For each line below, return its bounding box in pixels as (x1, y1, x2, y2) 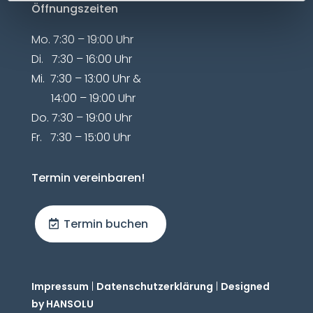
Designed (220, 279, 270, 293)
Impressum (31, 279, 89, 293)
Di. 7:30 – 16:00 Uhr (31, 51, 132, 67)
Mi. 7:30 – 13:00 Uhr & (31, 71, 141, 87)
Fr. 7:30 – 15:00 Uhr (31, 129, 131, 145)
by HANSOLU (31, 297, 94, 311)
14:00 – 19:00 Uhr (31, 90, 136, 106)
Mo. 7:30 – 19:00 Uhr (31, 31, 133, 48)
